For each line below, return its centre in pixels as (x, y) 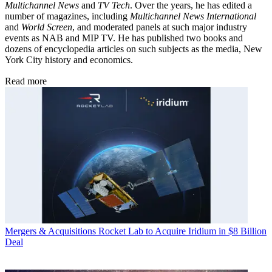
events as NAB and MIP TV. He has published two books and (124, 38)
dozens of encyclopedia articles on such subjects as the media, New (134, 49)
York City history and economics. (69, 59)
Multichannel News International (193, 16)
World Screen (47, 27)
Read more (26, 81)
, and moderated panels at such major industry (160, 27)
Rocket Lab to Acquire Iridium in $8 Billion (182, 231)
